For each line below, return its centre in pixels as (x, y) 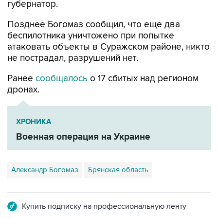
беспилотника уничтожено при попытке (91, 36)
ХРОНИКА (34, 122)
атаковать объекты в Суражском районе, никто (109, 47)
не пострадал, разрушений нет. (73, 58)
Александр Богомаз (45, 170)
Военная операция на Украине (83, 137)
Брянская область (118, 170)
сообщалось (62, 79)
